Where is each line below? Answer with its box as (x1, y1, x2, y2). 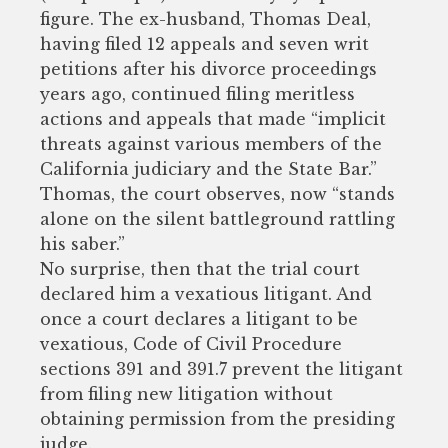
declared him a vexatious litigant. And (40, 283, 372, 304)
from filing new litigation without (40, 383, 333, 404)
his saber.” (40, 233, 125, 254)
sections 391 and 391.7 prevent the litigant (40, 358, 403, 379)
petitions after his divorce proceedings (40, 58, 377, 79)
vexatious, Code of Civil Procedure (40, 333, 342, 354)
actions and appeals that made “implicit (40, 108, 386, 129)
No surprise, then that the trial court (40, 258, 360, 279)
